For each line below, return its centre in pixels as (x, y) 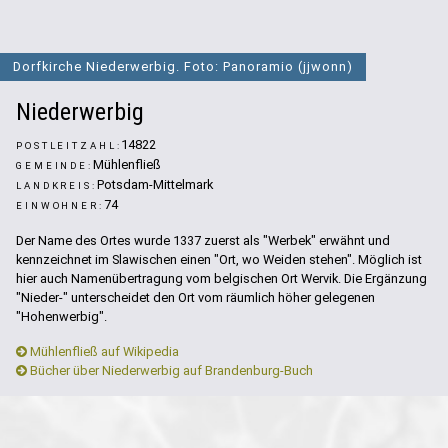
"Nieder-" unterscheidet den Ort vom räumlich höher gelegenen (195, 298)
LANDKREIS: (56, 186)
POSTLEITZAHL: (69, 146)
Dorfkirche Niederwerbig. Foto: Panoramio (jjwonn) (182, 67)
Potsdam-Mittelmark (154, 185)
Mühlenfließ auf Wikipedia (103, 352)
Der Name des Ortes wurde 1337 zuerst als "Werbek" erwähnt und (203, 241)
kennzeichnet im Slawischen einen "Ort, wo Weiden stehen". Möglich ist (219, 260)
